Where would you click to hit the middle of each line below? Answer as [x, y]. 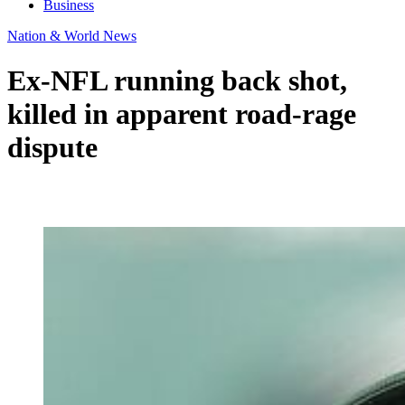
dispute [52, 147]
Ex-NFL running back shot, [177, 80]
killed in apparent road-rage [182, 113]
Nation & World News [72, 36]
